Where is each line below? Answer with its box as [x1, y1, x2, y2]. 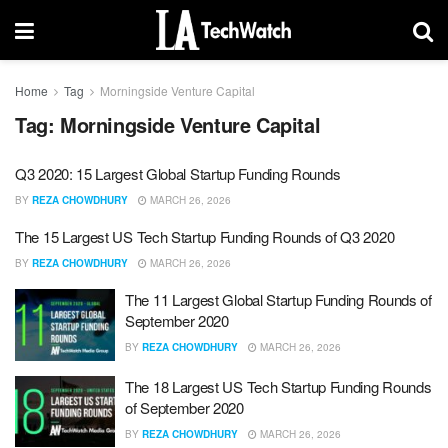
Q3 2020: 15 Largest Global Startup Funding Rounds [15, 163, 341, 184]
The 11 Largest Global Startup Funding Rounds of [125, 289, 432, 310]
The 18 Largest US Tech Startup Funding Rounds [125, 375, 432, 397]
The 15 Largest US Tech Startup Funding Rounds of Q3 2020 [15, 226, 395, 247]
